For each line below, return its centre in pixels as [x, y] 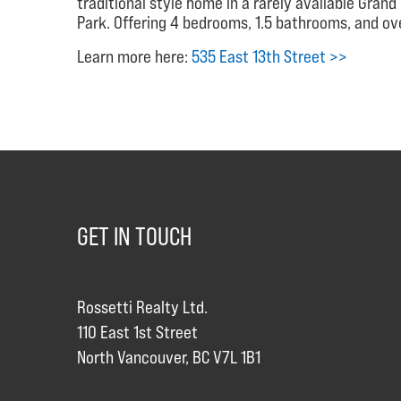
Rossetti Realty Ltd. [142, 307]
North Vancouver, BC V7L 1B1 [169, 357]
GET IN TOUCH [134, 236]
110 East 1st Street [137, 332]
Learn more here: [134, 56]
